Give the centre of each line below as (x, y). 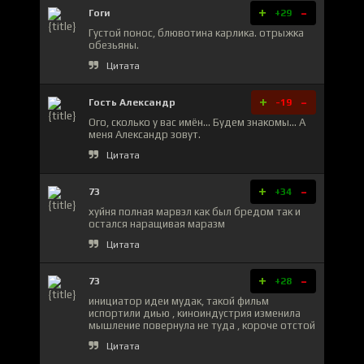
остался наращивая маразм (157, 223)
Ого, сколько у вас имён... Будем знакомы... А (197, 122)
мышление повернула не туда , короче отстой (202, 325)
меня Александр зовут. (145, 134)
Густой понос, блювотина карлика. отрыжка (196, 32)
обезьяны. (114, 45)
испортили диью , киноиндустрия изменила (195, 313)
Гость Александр (132, 102)
